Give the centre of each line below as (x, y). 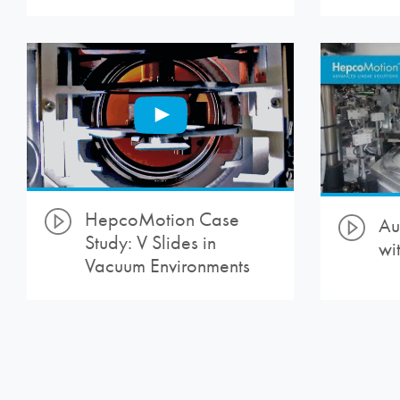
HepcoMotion (140, 220)
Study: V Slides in (150, 243)
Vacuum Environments (167, 267)
